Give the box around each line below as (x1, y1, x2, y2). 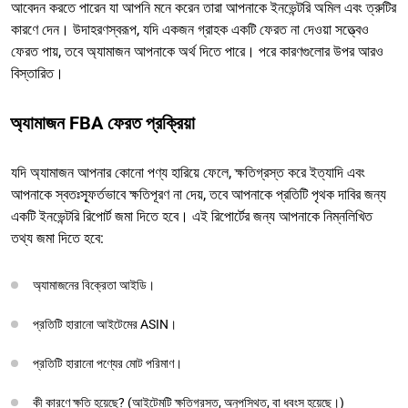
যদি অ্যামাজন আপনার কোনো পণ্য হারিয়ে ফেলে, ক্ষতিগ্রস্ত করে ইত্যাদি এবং (11, 163, 365, 181)
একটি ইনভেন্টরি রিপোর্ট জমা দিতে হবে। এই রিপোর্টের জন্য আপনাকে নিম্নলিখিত (11, 207, 372, 225)
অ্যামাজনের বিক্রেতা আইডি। (33, 277, 155, 292)
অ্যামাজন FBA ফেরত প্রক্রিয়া (10, 111, 195, 134)
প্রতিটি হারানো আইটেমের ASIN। (33, 316, 177, 331)
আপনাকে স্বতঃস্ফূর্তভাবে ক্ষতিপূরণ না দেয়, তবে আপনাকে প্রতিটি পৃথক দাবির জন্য (11, 185, 386, 203)
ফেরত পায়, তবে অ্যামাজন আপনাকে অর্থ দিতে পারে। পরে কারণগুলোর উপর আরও (11, 42, 383, 60)
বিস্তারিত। (11, 64, 64, 82)
